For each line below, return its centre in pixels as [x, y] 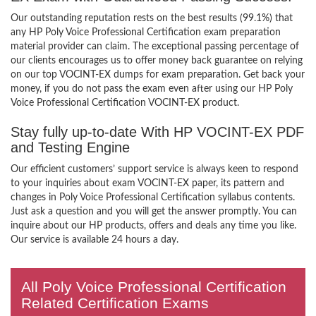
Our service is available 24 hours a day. [95, 240]
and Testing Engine [70, 147]
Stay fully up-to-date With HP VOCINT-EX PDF [157, 132]
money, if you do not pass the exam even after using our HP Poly [152, 89]
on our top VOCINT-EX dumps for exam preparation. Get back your [158, 75]
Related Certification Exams [115, 303]
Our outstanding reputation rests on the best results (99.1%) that [152, 18]
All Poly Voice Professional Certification [154, 287]
